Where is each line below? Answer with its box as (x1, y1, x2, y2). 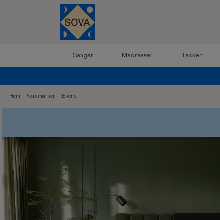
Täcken (181, 52, 203, 59)
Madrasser (121, 52, 153, 59)
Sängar (72, 52, 93, 59)
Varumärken (27, 93, 55, 99)
